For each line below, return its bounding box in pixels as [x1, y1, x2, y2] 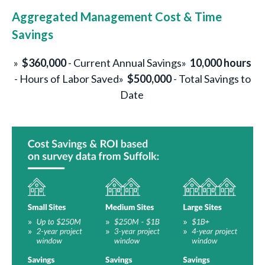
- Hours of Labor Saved [14, 72, 119, 85]
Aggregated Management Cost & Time [12, 9, 222, 24]
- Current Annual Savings [66, 56, 182, 69]
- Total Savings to [172, 72, 251, 85]
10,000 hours [190, 56, 251, 69]
